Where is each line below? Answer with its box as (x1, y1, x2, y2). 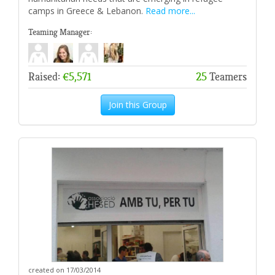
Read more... (145, 4, 195, 17)
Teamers (207, 69, 247, 83)
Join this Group (108, 98, 167, 110)
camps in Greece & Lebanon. (28, 4, 145, 17)
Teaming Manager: (28, 26, 92, 37)
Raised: (28, 69, 63, 83)
